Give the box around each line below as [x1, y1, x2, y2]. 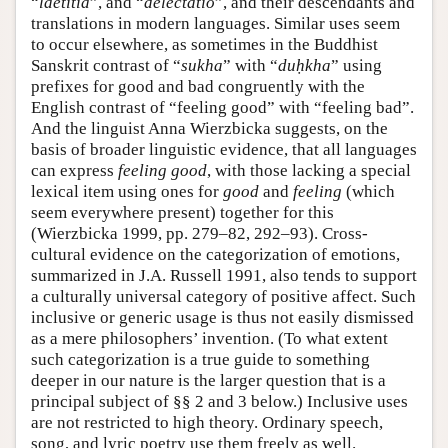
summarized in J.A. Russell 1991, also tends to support [31, 266, 417, 286]
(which [342, 182, 395, 202]
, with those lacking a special [207, 161, 411, 181]
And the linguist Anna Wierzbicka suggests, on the [31, 119, 388, 139]
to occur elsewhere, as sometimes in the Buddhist [31, 35, 378, 55]
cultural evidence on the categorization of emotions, [31, 245, 400, 265]
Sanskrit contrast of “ [31, 56, 181, 76]
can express [31, 161, 118, 181]
